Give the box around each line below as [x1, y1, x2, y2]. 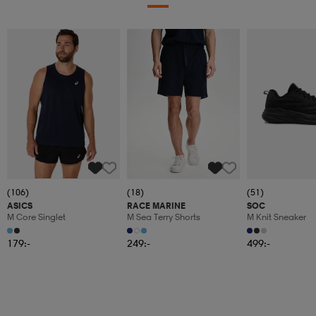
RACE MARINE [127, 200, 186, 212]
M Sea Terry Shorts [127, 212, 200, 223]
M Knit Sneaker [247, 212, 306, 223]
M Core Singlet [7, 212, 66, 223]
